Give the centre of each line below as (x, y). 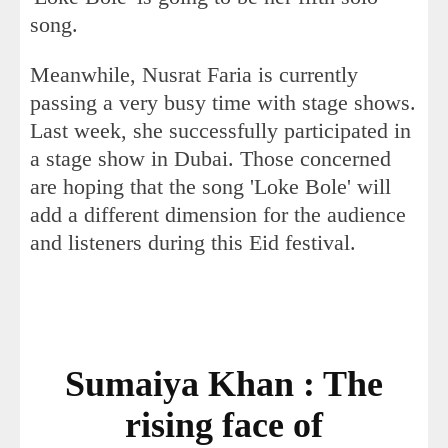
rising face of (224, 425)
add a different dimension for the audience (218, 215)
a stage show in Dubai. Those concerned (210, 159)
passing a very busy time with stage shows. (223, 103)
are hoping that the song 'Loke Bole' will (210, 187)
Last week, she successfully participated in (220, 131)
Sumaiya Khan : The (224, 384)
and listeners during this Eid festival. (193, 243)
